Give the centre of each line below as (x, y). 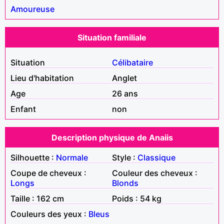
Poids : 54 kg (137, 198)
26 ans (125, 93)
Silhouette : (33, 157)
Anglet (124, 78)
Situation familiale (112, 37)
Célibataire (132, 62)
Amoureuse (32, 9)
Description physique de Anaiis (112, 137)
